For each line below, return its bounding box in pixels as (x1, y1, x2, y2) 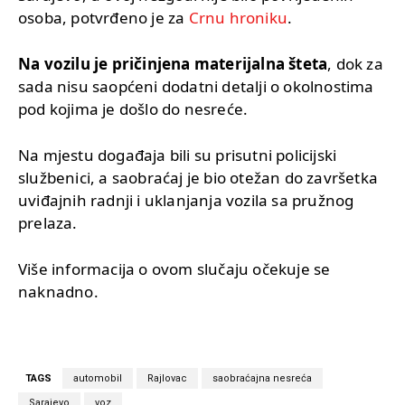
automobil (73, 372, 122, 384)
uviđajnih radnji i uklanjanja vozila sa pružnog (18, 189, 354, 211)
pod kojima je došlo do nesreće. (18, 98, 249, 119)
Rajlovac (147, 372, 187, 384)
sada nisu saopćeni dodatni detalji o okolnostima (18, 75, 374, 97)
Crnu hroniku (188, 6, 288, 28)
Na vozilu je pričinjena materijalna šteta (18, 52, 328, 74)
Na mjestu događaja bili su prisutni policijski (18, 144, 337, 165)
